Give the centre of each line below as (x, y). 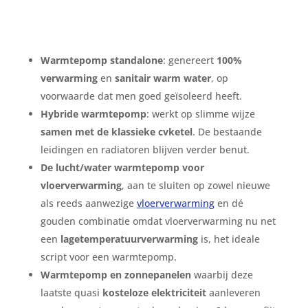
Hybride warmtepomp (93, 114)
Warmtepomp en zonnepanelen (115, 275)
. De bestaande (227, 132)
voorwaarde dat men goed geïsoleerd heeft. (141, 96)
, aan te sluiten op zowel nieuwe (196, 185)
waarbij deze (222, 275)
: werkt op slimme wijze (200, 114)
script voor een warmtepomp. (108, 257)
